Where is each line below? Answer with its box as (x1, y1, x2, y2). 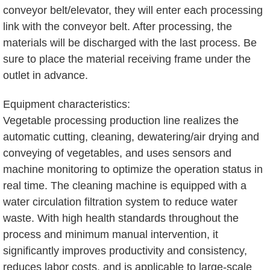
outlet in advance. (3, 69, 88, 81)
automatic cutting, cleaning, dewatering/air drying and (3, 130, 259, 143)
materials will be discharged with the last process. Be (3, 36, 257, 49)
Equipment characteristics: (3, 98, 130, 110)
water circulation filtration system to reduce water (3, 195, 237, 208)
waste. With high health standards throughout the (3, 212, 239, 224)
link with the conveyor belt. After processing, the (3, 20, 232, 33)
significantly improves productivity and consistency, (3, 244, 247, 257)
